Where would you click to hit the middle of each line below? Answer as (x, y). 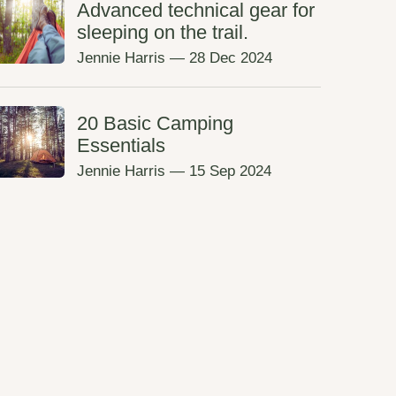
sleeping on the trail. (162, 32)
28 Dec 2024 (230, 57)
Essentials (121, 145)
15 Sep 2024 (230, 171)
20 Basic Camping (155, 123)
